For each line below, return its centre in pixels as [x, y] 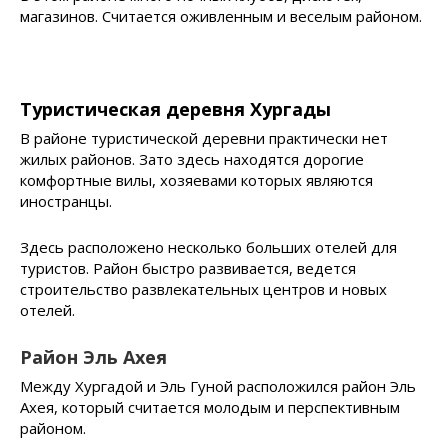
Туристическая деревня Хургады [175, 108]
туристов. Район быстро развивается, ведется [188, 267]
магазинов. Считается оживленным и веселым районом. [221, 15]
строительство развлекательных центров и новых [203, 288]
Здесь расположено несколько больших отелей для [208, 246]
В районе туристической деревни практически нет [204, 137]
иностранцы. [66, 200]
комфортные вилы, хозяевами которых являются [196, 179]
